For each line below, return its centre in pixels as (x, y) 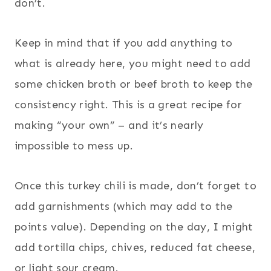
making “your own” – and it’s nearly (109, 125)
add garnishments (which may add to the (124, 206)
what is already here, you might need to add (133, 63)
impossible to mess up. (74, 145)
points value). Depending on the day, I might (134, 227)
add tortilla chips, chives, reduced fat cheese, (135, 247)
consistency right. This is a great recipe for (129, 104)
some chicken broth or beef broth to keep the (134, 84)
